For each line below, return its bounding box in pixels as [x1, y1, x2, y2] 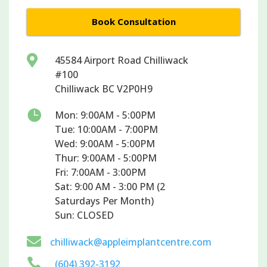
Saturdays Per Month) [55, 194, 154, 207]
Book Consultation [91, 15, 176, 27]
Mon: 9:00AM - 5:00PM [55, 108, 156, 122]
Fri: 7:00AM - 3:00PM [55, 165, 147, 179]
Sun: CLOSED [55, 208, 114, 222]
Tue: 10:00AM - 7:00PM [55, 122, 159, 136]
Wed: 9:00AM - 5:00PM [55, 136, 156, 150]
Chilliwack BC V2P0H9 [55, 82, 153, 95]
